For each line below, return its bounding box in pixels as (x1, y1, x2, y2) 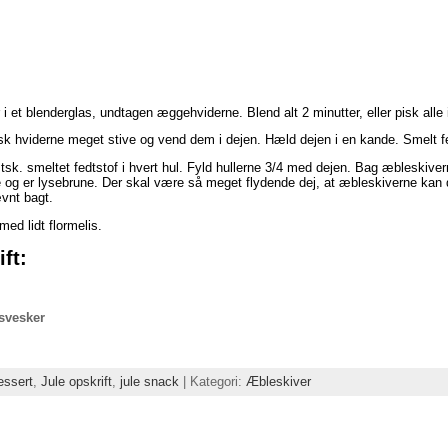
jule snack (119, 373, 179, 389)
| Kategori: (178, 373, 246, 389)
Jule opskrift (40, 373, 112, 389)
